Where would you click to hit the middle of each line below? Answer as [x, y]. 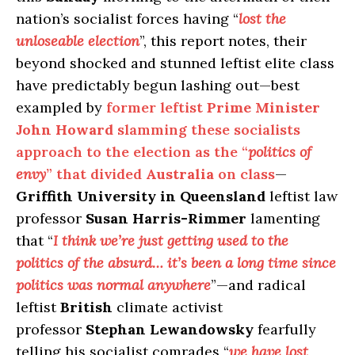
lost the [262, 19]
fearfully [285, 330]
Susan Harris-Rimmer [166, 219]
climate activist [168, 307]
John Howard [65, 130]
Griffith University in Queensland [141, 197]
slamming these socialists [207, 130]
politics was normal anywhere [113, 285]
